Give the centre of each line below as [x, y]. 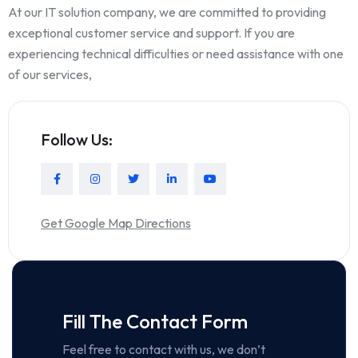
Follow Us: [77, 140]
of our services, [50, 75]
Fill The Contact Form [155, 322]
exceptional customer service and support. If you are [151, 33]
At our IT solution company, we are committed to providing [167, 12]
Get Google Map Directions [116, 223]
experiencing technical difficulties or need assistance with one [176, 54]
